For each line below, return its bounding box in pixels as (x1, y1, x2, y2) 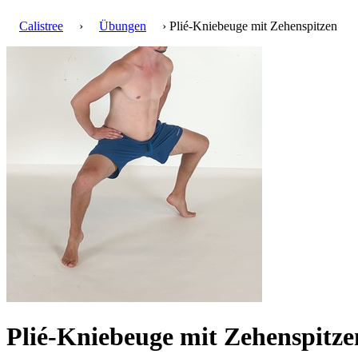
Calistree (19, 19, 63, 33)
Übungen (99, 19, 146, 33)
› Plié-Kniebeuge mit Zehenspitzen (159, 19, 337, 33)
